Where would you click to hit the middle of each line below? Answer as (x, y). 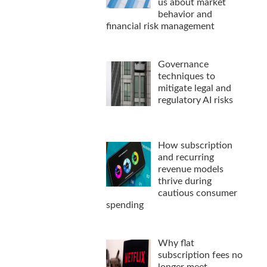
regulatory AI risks (196, 100)
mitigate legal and (195, 88)
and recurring (186, 157)
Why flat (176, 243)
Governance (184, 64)
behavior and (185, 14)
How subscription (195, 145)
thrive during (185, 181)
